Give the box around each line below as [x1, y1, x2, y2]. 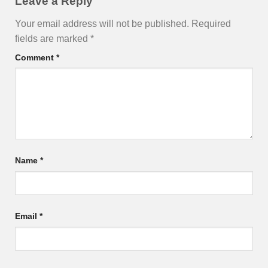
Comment [15, 52, 56, 62]
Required [191, 18, 231, 29]
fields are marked [15, 33, 90, 44]
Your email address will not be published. [15, 18, 189, 29]
